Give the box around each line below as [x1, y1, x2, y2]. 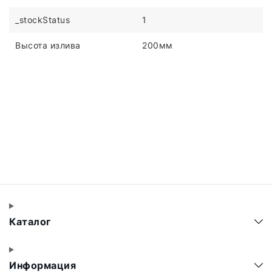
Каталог [9, 216, 53, 228]
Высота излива [15, 40, 81, 51]
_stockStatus [15, 15, 70, 25]
